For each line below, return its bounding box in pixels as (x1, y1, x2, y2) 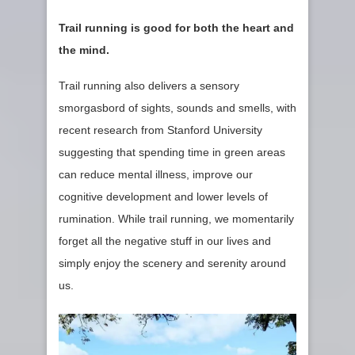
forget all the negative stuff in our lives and (59, 234, 271, 247)
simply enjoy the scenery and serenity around (59, 256, 286, 269)
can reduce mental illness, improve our (59, 167, 253, 181)
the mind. (59, 43, 109, 56)
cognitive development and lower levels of (59, 189, 268, 203)
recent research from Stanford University (59, 123, 262, 136)
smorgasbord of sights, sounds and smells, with (59, 101, 296, 114)
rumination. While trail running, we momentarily (59, 212, 294, 225)
